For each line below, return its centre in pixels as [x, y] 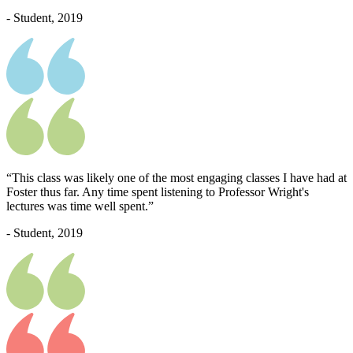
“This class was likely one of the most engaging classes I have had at [176, 177]
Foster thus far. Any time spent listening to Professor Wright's [158, 191]
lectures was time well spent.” [80, 206]
